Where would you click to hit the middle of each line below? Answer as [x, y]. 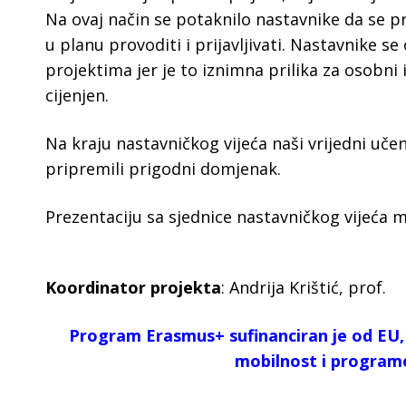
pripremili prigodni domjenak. [163, 169]
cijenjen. [77, 95]
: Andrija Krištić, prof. [304, 287]
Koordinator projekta [133, 287]
